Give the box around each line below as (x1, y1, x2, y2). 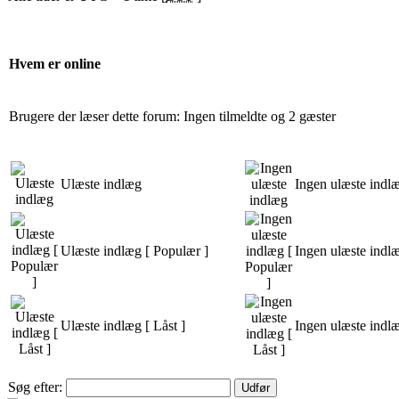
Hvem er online (9, 56, 101, 72)
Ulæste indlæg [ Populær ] (61, 242, 208, 258)
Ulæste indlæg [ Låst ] (61, 317, 185, 333)
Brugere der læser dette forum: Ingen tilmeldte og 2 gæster (9, 108, 336, 124)
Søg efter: (8, 379, 62, 395)
